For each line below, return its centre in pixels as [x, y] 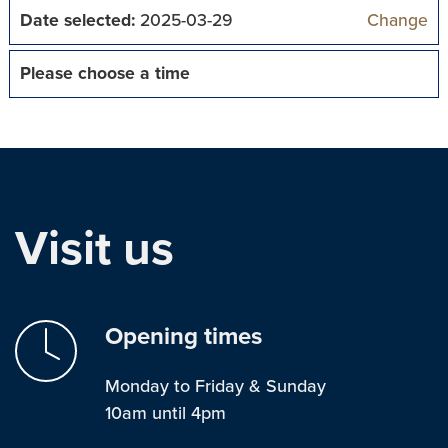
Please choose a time [104, 73]
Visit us [94, 249]
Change [398, 20]
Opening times [183, 336]
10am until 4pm [165, 413]
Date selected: [77, 20]
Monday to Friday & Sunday [215, 386]
